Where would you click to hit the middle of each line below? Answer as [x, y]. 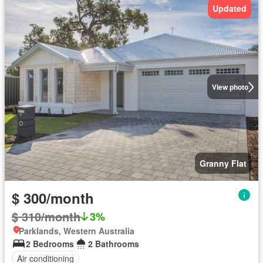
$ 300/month [53, 198]
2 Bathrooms [114, 244]
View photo [230, 87]
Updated [230, 9]
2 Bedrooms [50, 244]
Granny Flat [223, 163]
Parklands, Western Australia [77, 231]
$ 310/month [46, 217]
